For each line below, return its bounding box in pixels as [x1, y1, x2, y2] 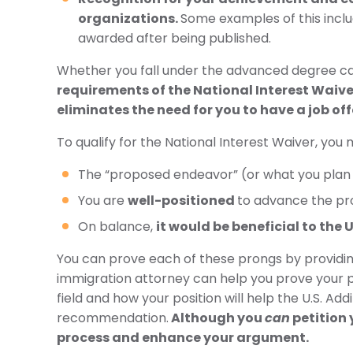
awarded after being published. [78, 29, 271, 47]
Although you [169, 309, 265, 327]
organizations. [78, 9, 180, 28]
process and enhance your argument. [57, 329, 309, 347]
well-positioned [128, 191, 237, 210]
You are [78, 191, 128, 210]
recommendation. [57, 309, 169, 327]
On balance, [78, 217, 156, 236]
